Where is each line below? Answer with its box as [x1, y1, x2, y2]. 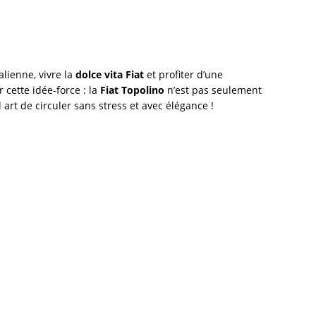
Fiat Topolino [100, 83, 164, 97]
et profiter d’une [144, 67, 223, 81]
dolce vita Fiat [75, 67, 144, 81]
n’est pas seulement [164, 83, 262, 97]
